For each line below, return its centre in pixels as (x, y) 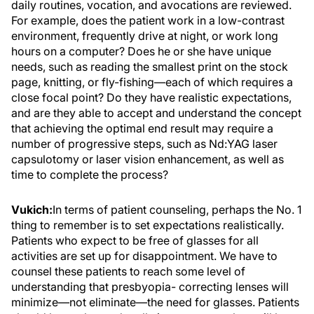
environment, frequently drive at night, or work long (145, 36)
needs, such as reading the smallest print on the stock (150, 67)
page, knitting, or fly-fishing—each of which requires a (152, 82)
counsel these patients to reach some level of (128, 271)
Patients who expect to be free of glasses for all (135, 240)
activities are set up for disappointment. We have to (144, 256)
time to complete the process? (90, 175)
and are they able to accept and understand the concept (156, 113)
